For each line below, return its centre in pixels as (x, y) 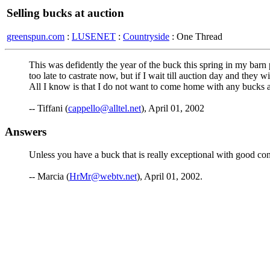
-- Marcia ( (49, 177)
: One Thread (196, 36)
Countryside (146, 36)
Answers (26, 131)
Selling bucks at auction (65, 13)
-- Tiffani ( (49, 108)
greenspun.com (36, 36)
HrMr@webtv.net (103, 177)
